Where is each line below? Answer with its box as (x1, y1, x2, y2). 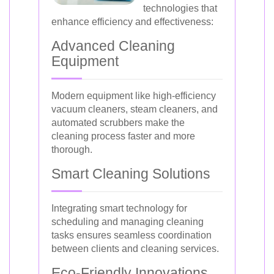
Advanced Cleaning (51, 37, 175, 54)
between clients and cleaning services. (51, 243, 219, 254)
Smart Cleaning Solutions (51, 165, 210, 182)
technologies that (143, 2, 217, 13)
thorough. (51, 144, 92, 155)
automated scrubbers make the (51, 117, 185, 128)
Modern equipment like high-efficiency (51, 90, 216, 101)
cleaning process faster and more (51, 130, 195, 141)
